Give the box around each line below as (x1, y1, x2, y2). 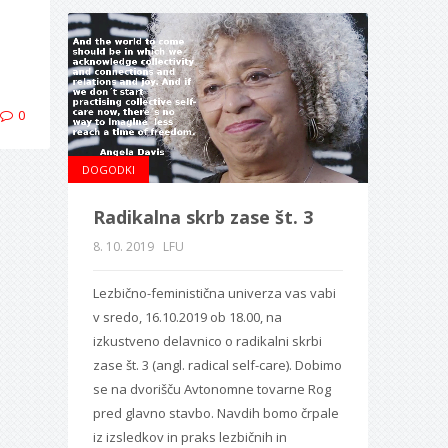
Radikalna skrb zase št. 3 (92, 204, 313, 229)
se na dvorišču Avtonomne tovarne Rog (92, 379, 331, 398)
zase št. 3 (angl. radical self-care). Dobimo (92, 355, 342, 374)
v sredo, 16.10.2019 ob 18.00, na (92, 307, 282, 326)
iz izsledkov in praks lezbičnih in (92, 427, 287, 446)
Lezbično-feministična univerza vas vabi (92, 283, 336, 302)
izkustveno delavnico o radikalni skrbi (92, 331, 322, 350)
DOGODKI (81, 161, 135, 177)
